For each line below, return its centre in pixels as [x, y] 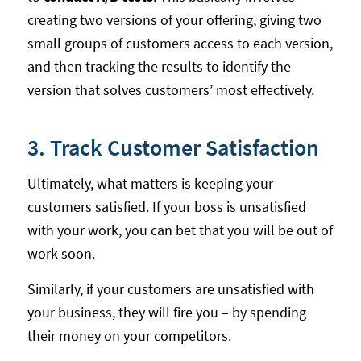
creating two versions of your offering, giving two [174, 19]
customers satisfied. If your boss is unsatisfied [166, 207]
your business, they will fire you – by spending [166, 313]
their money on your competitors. [129, 336]
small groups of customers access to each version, [180, 43]
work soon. [61, 254]
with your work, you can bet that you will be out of [180, 230]
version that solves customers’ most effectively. [170, 89]
